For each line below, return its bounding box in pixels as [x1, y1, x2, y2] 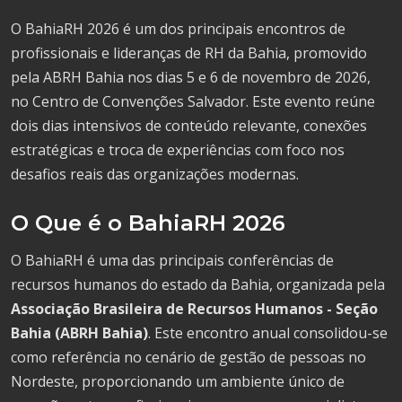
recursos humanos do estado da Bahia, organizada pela [11, 274, 385, 294]
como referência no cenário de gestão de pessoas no [11, 346, 366, 367]
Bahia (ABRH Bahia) [11, 322, 148, 343]
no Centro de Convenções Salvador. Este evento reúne [11, 91, 375, 111]
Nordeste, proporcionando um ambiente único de [11, 371, 345, 391]
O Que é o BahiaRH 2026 [11, 209, 285, 236]
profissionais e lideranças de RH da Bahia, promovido [11, 42, 367, 63]
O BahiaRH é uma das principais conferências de [11, 249, 334, 270]
